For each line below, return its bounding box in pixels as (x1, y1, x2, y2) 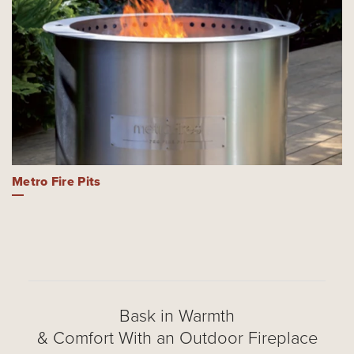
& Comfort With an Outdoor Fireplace (36, 325, 318, 349)
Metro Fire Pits (12, 172, 101, 190)
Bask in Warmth (119, 303, 235, 327)
